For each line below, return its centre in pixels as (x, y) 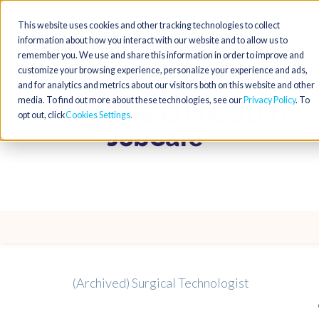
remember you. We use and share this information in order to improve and (161, 55)
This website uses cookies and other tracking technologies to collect (149, 25)
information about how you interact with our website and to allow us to (153, 40)
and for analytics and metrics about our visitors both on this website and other (166, 85)
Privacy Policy (270, 100)
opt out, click (41, 115)
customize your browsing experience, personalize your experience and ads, (163, 70)
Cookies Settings (98, 115)
